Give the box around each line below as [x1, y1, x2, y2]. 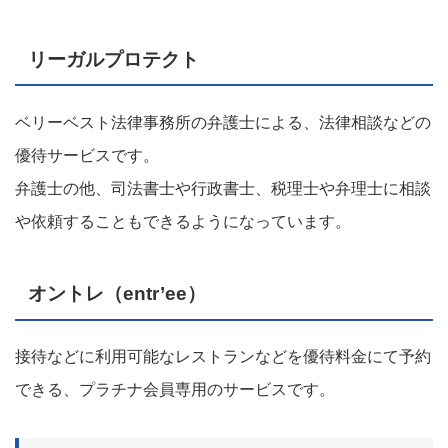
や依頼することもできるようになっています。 [15, 212, 351, 230]
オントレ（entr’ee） [28, 283, 207, 305]
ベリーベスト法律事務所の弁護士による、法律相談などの [15, 113, 431, 131]
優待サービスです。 [15, 146, 159, 164]
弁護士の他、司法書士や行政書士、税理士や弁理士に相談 [15, 179, 431, 197]
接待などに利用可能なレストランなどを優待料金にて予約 [15, 347, 431, 365]
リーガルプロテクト [28, 48, 200, 70]
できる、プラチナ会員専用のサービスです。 [15, 380, 335, 398]
